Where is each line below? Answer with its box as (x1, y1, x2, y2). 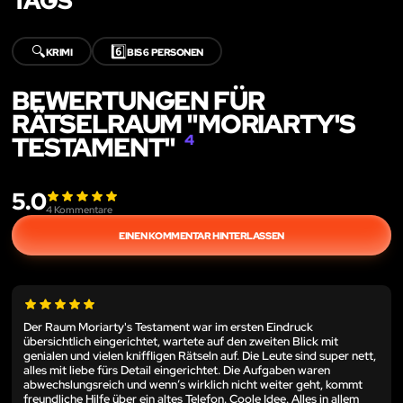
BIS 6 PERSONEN (127, 44, 203, 58)
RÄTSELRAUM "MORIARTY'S (12, 106, 356, 142)
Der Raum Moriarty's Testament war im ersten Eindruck (23, 318, 313, 335)
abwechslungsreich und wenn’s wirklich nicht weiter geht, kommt (23, 376, 363, 392)
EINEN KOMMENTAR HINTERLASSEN (119, 228, 284, 242)
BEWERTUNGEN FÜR (12, 83, 264, 119)
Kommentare (51, 202, 112, 216)
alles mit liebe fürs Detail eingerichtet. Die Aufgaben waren (23, 362, 330, 378)
